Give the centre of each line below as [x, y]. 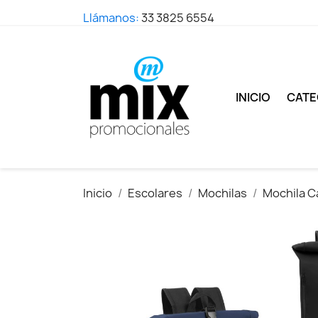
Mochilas [223, 193]
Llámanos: [112, 18]
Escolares [155, 193]
